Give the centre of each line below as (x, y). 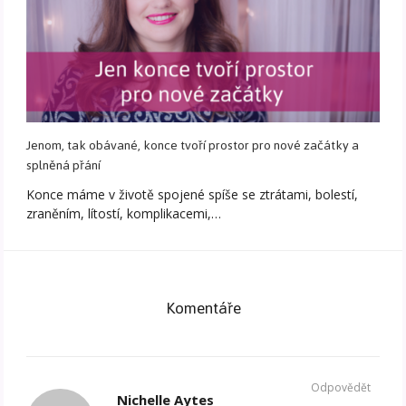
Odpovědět (340, 388)
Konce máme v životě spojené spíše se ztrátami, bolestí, (193, 195)
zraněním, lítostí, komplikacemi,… (124, 214)
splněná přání (64, 166)
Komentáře (203, 309)
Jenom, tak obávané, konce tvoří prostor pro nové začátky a (193, 146)
